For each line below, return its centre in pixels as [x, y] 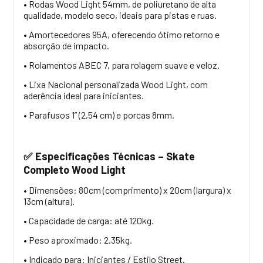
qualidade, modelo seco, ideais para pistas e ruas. [120, 15]
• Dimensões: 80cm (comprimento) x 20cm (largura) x [127, 190]
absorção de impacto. [66, 45]
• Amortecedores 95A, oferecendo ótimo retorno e [122, 34]
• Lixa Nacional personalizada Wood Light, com [116, 84]
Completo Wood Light [75, 169]
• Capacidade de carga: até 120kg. [89, 220]
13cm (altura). [49, 201]
